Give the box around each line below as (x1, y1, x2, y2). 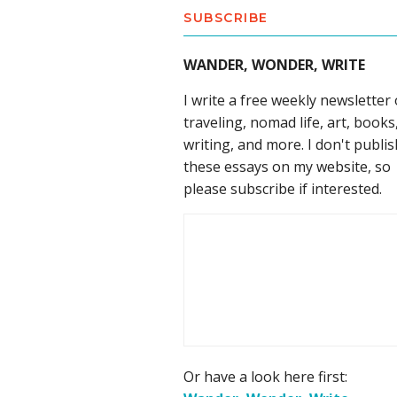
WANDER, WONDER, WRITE (183, 55, 365, 74)
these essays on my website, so (183, 157, 391, 176)
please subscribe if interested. (183, 179, 382, 198)
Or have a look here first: (183, 367, 347, 386)
